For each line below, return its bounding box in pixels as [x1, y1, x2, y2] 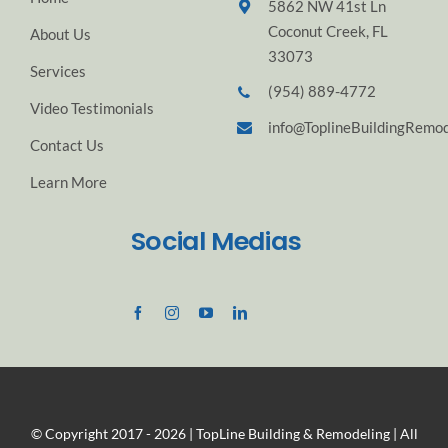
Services [29, 61, 86, 80]
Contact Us [29, 135, 104, 154]
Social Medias [130, 222, 302, 259]
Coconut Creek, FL [267, 21, 388, 40]
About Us [29, 24, 91, 43]
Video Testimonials [29, 98, 154, 117]
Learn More [29, 172, 107, 191]
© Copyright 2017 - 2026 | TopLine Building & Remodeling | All [30, 424, 418, 442]
